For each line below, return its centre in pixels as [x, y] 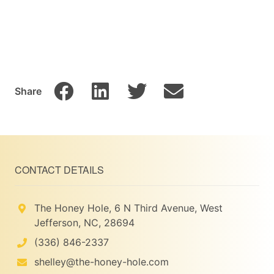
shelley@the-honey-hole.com [102, 262]
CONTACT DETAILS [59, 170]
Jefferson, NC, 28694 [84, 223]
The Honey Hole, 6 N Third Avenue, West [128, 208]
